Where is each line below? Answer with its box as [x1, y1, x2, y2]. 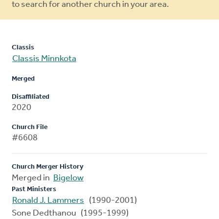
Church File [12, 124, 47, 131]
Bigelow [53, 174, 84, 183]
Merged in [12, 174, 53, 183]
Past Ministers [12, 186, 56, 194]
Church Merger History [12, 163, 84, 171]
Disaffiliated [12, 93, 49, 101]
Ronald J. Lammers [12, 196, 84, 206]
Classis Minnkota [12, 54, 76, 64]
